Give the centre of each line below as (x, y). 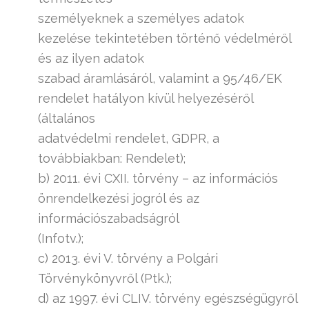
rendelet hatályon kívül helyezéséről (146, 98)
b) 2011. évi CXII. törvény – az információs (158, 178)
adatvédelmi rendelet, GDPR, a (129, 138)
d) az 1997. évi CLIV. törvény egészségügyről (168, 298)
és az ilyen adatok (91, 58)
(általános (67, 118)
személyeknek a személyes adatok (141, 18)
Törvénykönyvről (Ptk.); (105, 278)
